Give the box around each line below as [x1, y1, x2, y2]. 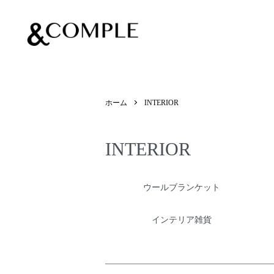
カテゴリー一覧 [105, 182, 165, 191]
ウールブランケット [143, 183, 220, 192]
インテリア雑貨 [152, 215, 212, 224]
